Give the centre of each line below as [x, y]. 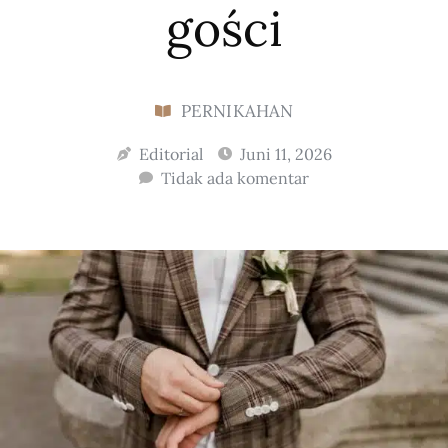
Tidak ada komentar [235, 178]
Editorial [170, 154]
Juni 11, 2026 [285, 154]
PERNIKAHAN [237, 111]
